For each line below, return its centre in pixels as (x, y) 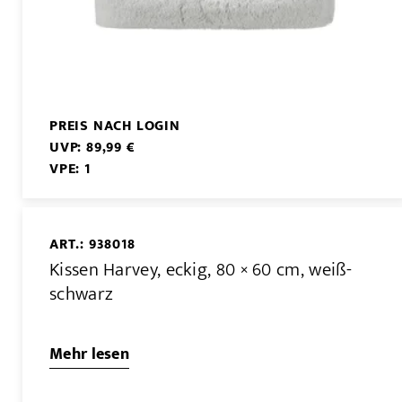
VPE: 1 (70, 169)
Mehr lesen (89, 355)
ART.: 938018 (92, 244)
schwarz (82, 294)
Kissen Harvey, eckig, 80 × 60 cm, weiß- (201, 270)
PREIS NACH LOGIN (115, 126)
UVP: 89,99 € (92, 147)
